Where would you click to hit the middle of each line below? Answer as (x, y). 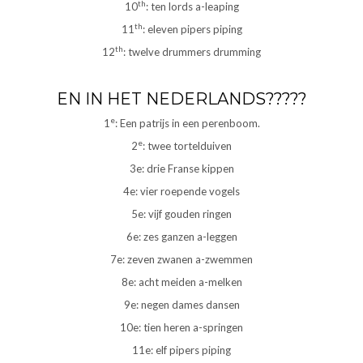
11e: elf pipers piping (181, 350)
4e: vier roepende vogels (181, 192)
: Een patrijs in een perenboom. (187, 124)
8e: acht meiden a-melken (181, 282)
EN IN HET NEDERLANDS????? (181, 99)
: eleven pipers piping (192, 30)
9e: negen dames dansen (181, 305)
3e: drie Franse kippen (181, 169)
